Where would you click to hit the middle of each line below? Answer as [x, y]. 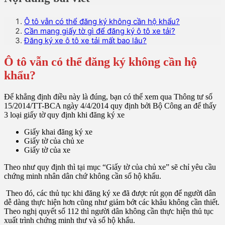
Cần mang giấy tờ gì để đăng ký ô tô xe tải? [100, 31]
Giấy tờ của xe [47, 150]
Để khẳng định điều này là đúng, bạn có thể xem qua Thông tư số [108, 97]
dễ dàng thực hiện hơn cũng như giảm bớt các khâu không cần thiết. [112, 202]
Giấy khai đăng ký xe [58, 132]
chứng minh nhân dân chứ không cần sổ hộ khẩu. [83, 176]
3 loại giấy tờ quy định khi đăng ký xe [64, 115]
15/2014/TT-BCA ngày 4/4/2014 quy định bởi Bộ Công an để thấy [110, 106]
